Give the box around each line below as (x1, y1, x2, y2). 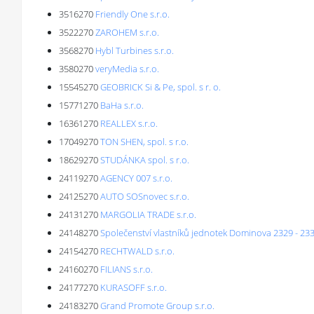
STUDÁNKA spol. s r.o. (100, 153, 189, 166)
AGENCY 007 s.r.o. (100, 172, 172, 184)
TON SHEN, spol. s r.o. (100, 135, 189, 148)
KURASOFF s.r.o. (100, 281, 167, 294)
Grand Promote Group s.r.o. (100, 299, 214, 312)
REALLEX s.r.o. (100, 117, 158, 130)
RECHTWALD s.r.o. (100, 245, 175, 257)
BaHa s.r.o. (100, 99, 144, 111)
